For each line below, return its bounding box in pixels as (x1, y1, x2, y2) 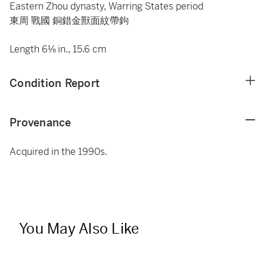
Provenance (10, 116, 72, 129)
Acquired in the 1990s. (10, 145, 107, 158)
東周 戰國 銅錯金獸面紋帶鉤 (10, 14, 129, 27)
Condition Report (10, 76, 100, 90)
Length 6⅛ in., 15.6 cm (10, 43, 107, 55)
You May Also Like (19, 220, 139, 238)
